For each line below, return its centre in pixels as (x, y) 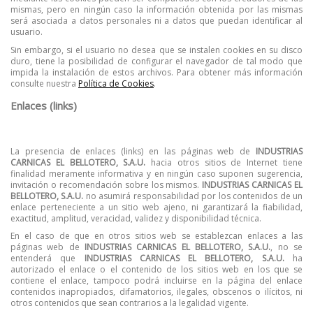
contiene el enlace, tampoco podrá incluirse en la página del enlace (156, 281)
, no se (287, 247)
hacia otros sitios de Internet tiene (224, 162)
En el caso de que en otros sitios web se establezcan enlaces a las (156, 236)
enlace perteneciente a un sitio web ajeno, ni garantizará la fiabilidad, (156, 207)
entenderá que (48, 259)
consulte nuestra (44, 83)
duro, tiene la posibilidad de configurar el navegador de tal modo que (156, 61)
